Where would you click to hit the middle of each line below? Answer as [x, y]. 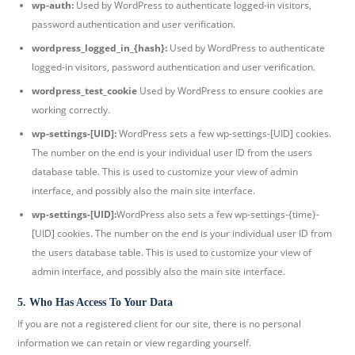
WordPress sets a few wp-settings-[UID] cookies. [224, 133]
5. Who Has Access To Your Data [95, 302]
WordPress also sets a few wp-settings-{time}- [218, 214]
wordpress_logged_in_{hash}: [100, 48]
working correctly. [71, 109]
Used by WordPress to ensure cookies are [231, 90]
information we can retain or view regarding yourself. [135, 342]
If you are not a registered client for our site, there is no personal [160, 323]
